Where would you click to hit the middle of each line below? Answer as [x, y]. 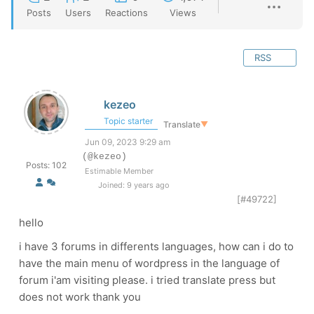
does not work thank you [80, 297]
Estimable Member [119, 171]
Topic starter [127, 121]
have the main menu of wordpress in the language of [149, 263]
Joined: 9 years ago [132, 185]
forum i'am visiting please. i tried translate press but [147, 280]
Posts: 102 [46, 165]
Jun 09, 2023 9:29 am [128, 142]
